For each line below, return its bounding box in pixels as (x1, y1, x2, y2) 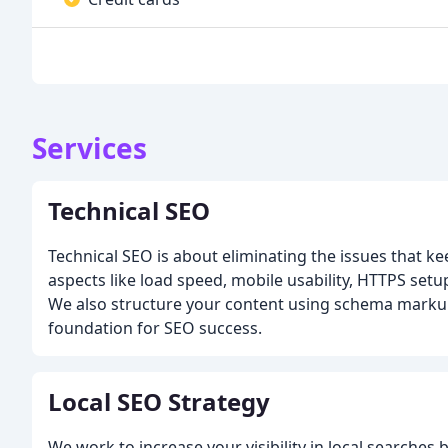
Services (32, 129, 147, 167)
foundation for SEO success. (48, 317, 262, 339)
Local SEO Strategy (48, 385, 270, 418)
